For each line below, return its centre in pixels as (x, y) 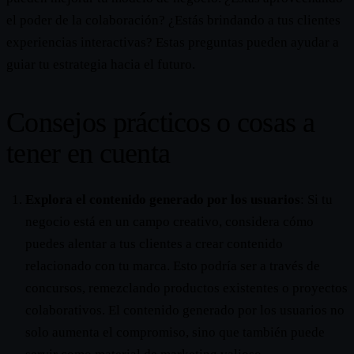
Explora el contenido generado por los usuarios (163, 200)
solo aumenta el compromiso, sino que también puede (175, 333)
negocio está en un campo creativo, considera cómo (169, 222)
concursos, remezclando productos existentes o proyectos (186, 288)
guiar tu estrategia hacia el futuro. (101, 65)
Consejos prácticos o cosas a (160, 123)
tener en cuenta (88, 154)
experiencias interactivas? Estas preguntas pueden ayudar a (173, 43)
